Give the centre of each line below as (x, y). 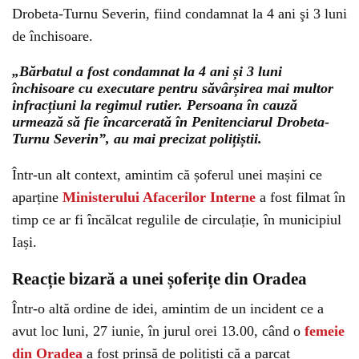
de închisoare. (52, 36)
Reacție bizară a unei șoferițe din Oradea (159, 279)
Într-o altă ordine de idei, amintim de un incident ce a (168, 309)
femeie (325, 331)
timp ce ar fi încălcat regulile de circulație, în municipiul (177, 220)
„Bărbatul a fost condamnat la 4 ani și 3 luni (147, 71)
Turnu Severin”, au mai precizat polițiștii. (137, 139)
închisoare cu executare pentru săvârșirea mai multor (173, 88)
